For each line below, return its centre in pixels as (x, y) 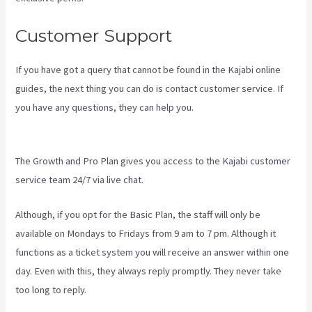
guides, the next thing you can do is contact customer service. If (150, 88)
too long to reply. (51, 290)
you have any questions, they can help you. (106, 107)
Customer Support (94, 35)
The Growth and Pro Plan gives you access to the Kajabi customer (153, 161)
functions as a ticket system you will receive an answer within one (153, 252)
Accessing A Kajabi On (242, 107)
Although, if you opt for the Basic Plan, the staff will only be (138, 215)
